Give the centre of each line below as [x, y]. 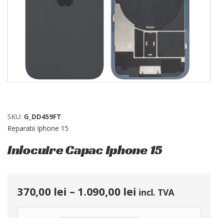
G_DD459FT [43, 116]
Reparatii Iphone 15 [38, 128]
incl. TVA [156, 192]
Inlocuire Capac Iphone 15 [85, 149]
